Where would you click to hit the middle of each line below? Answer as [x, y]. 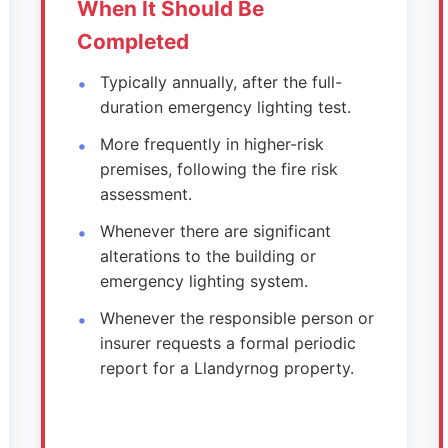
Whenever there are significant [215, 231]
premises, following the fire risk [218, 169]
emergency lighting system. [203, 281]
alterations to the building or [207, 256]
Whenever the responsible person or [236, 318]
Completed [133, 41]
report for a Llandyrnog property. [226, 368]
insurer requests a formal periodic [227, 343]
